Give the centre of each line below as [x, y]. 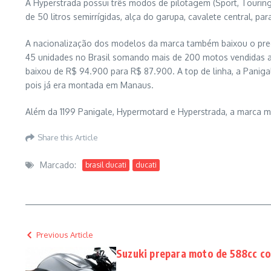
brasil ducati [106, 165]
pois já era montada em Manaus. [90, 85]
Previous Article [65, 235]
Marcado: [58, 165]
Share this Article [68, 137]
